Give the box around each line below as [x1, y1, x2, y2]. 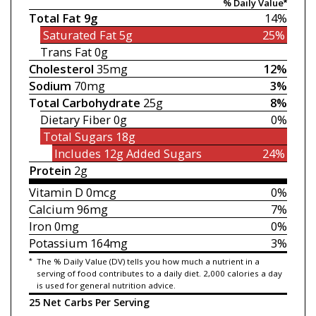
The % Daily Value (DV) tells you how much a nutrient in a [36, 255, 260, 267]
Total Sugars [42, 128, 113, 145]
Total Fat [28, 10, 81, 27]
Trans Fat [40, 44, 92, 61]
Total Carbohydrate [28, 95, 140, 111]
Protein [28, 162, 71, 179]
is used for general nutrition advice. [36, 279, 176, 291]
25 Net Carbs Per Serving [28, 296, 150, 310]
